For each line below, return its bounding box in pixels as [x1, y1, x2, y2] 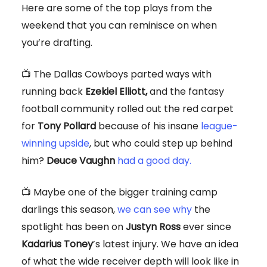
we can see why [117, 203, 192, 217]
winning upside [21, 136, 89, 151]
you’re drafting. [21, 36, 92, 50]
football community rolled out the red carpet [21, 102, 234, 116]
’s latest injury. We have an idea [93, 237, 238, 252]
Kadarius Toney [21, 237, 93, 252]
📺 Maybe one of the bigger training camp [21, 185, 218, 200]
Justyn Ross [126, 220, 181, 234]
